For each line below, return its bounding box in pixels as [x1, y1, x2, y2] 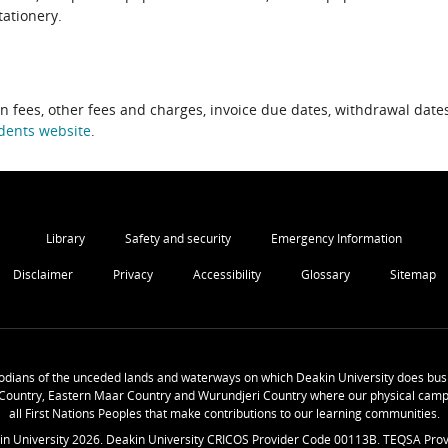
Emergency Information [271, 230, 402, 248]
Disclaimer [12, 266, 73, 284]
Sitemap [389, 266, 436, 284]
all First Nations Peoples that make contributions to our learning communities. [8, 405, 440, 423]
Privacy [112, 266, 153, 284]
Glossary [300, 266, 350, 284]
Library [46, 230, 85, 248]
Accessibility [192, 266, 261, 284]
